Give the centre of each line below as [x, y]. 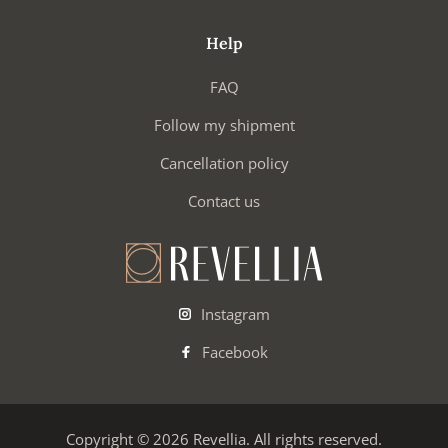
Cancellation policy [224, 162]
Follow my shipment [224, 124]
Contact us [224, 200]
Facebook [233, 351]
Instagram [233, 313]
